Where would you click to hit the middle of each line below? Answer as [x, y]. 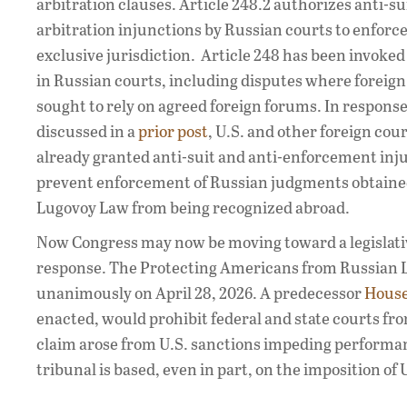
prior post [173, 131]
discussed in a [87, 131]
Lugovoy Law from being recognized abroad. [193, 208]
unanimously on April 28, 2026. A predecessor [200, 293]
